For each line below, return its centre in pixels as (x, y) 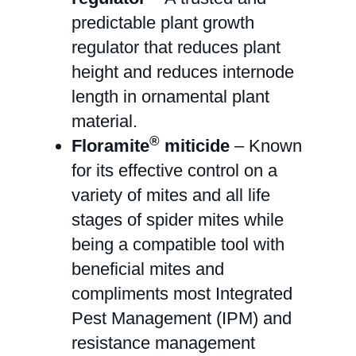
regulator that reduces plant (176, 47)
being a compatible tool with (178, 244)
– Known (266, 146)
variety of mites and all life (171, 195)
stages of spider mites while (178, 220)
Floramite (110, 146)
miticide (195, 146)
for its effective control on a (174, 170)
